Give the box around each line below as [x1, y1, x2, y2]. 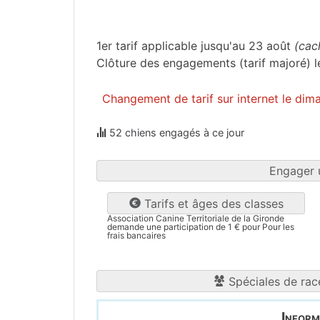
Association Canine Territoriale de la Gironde [107, 213, 284, 224]
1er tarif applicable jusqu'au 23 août [96, 38, 294, 53]
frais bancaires [107, 230, 166, 241]
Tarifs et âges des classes [140, 196, 284, 211]
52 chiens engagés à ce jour [106, 126, 244, 139]
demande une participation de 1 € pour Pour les [107, 221, 294, 233]
